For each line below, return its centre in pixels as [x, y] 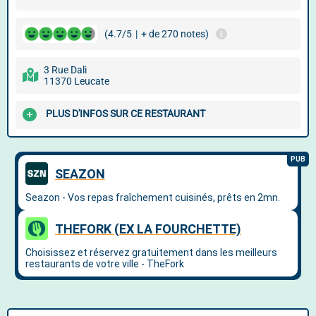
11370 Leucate [77, 81]
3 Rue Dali [65, 70]
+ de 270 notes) [175, 34]
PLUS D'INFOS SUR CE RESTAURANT [126, 114]
